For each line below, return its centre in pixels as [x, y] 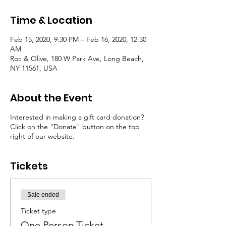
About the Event [51, 98]
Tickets [29, 166]
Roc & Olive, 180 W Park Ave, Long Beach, [77, 59]
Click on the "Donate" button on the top [75, 127]
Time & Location [51, 20]
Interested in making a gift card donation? [77, 117]
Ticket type [38, 211]
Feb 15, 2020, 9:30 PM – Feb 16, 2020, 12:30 [78, 39]
